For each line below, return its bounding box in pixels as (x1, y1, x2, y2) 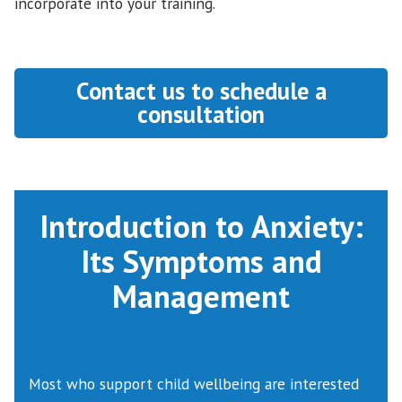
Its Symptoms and (80, 240, 322, 283)
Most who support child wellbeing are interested (29, 372, 359, 394)
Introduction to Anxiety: (39, 205, 363, 248)
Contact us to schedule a (75, 75, 327, 107)
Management (112, 275, 290, 318)
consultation (137, 99, 265, 130)
